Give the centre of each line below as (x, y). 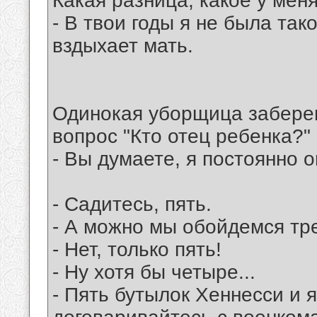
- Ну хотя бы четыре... (154, 272)
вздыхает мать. (123, 46)
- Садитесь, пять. (132, 204)
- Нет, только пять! (137, 250)
